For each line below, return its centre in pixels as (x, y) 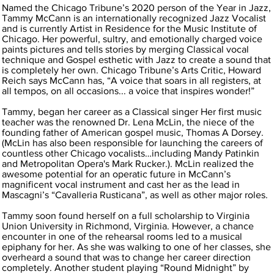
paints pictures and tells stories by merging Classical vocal (126, 49)
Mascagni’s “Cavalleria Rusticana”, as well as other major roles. (135, 194)
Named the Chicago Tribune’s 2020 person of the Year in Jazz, (137, 7)
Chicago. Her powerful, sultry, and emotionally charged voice (132, 39)
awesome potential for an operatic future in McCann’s (117, 174)
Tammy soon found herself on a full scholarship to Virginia (126, 215)
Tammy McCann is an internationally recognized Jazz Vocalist (134, 18)
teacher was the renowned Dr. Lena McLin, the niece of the (128, 122)
